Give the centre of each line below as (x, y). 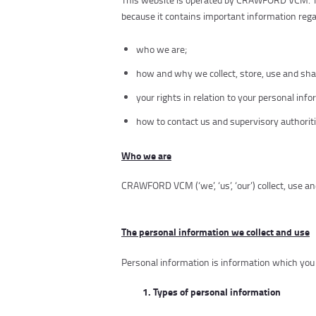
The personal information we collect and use (215, 231)
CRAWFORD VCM (157, 186)
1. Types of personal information (212, 292)
